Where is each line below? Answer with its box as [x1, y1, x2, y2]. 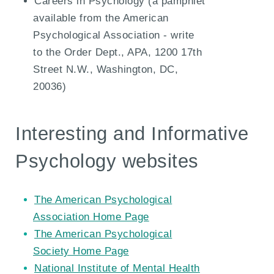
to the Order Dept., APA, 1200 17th [33, 46, 202, 59]
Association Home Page [33, 211, 149, 223]
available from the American [33, 12, 169, 24]
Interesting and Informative [15, 123, 249, 144]
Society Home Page [33, 245, 129, 257]
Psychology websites [15, 150, 199, 172]
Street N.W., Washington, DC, [33, 64, 179, 76]
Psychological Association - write [33, 29, 194, 42]
